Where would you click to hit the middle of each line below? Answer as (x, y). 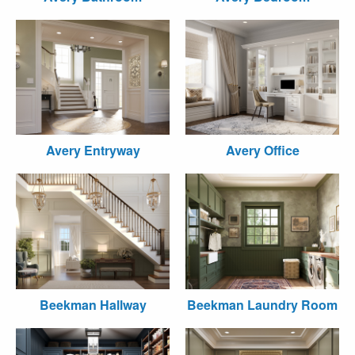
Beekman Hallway (93, 304)
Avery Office (262, 150)
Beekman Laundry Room (262, 304)
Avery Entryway (93, 150)
